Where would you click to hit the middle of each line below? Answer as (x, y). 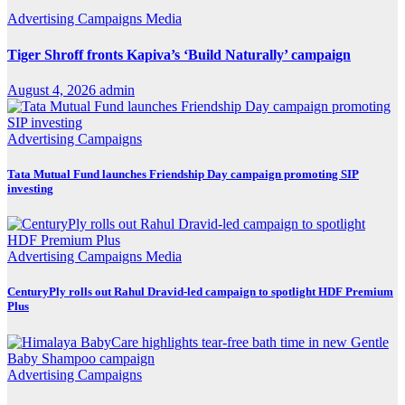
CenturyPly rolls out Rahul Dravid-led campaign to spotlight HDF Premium (200, 292)
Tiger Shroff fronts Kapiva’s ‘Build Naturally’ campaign (179, 54)
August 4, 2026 (53, 89)
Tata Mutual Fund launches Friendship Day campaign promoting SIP (183, 174)
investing (30, 189)
